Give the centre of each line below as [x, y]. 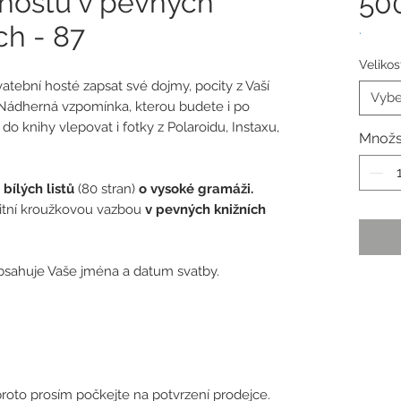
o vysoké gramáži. [196, 189]
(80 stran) [108, 189]
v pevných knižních [205, 210]
